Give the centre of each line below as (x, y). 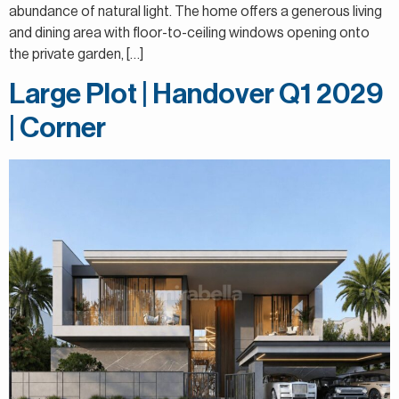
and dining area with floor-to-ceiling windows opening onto (189, 33)
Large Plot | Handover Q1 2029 (196, 94)
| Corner (57, 128)
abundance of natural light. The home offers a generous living (195, 11)
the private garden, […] (76, 54)
